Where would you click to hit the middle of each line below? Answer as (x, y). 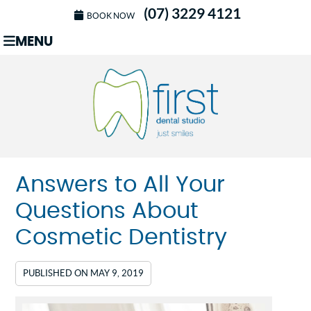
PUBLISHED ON (57, 274)
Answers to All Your (120, 185)
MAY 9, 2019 (117, 274)
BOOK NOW (110, 16)
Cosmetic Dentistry (121, 238)
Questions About (107, 211)
